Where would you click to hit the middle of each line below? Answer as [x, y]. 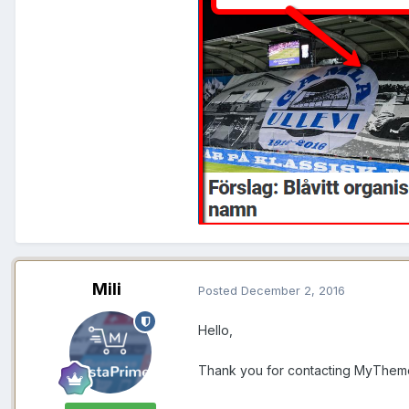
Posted [220, 290]
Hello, [215, 330]
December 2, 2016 [293, 290]
